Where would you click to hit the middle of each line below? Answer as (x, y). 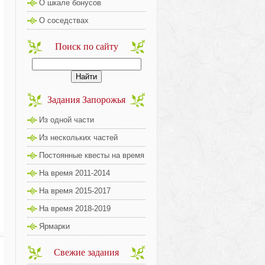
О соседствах (64, 20)
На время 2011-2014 (75, 173)
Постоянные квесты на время (92, 155)
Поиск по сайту (86, 46)
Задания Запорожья (86, 100)
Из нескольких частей (78, 138)
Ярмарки (54, 226)
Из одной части (67, 120)
